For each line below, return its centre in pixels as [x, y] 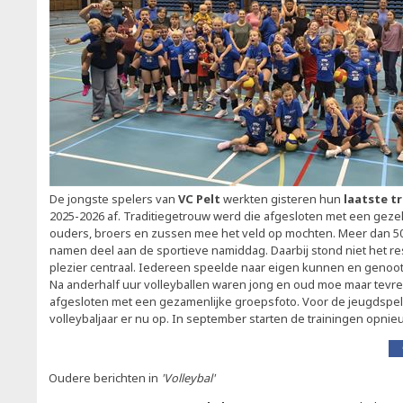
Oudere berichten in [105, 378]
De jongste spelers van [114, 199]
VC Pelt [201, 199]
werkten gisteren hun [283, 199]
